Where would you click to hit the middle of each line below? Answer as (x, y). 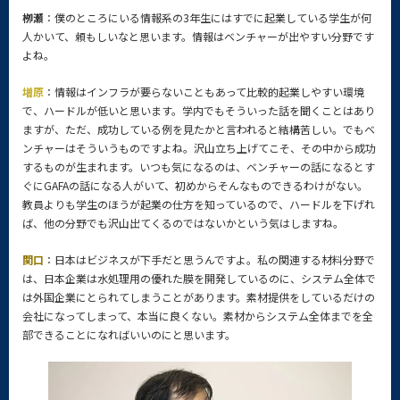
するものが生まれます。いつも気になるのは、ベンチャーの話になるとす (199, 167)
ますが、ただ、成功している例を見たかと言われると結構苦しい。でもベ (199, 129)
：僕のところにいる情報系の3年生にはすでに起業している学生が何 (208, 17)
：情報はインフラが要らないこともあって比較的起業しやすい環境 (204, 92)
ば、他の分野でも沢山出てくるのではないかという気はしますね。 (183, 223)
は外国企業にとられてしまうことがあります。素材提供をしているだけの (199, 297)
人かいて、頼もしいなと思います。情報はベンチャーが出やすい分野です (198, 36)
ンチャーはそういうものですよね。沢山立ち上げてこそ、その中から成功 (199, 148)
